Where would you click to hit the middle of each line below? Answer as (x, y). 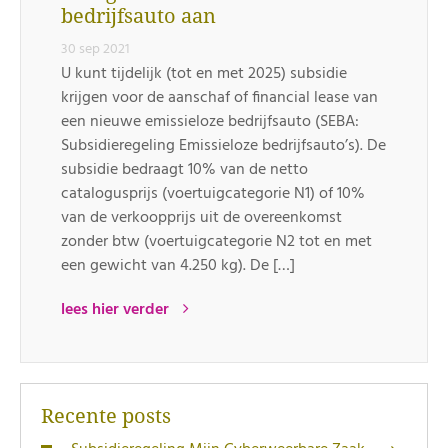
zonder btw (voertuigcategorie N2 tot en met (216, 242)
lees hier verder (117, 310)
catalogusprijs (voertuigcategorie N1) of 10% (213, 194)
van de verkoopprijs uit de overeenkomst (201, 218)
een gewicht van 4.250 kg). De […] (178, 266)
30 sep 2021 (95, 49)
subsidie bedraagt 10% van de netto (184, 170)
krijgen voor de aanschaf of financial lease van (219, 98)
